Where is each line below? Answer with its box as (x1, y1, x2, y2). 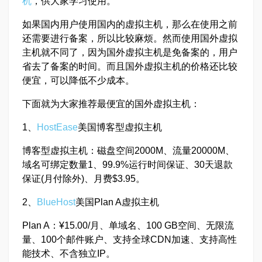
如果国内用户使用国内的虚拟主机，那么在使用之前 (22, 19, 237, 29)
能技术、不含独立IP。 (22, 249, 115, 258)
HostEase (37, 122, 78, 132)
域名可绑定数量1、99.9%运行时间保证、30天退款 (22, 160, 233, 170)
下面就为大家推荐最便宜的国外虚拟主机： (22, 99, 200, 109)
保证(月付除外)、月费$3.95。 (22, 174, 145, 184)
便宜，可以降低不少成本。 (22, 75, 135, 85)
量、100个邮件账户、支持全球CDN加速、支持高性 (22, 235, 237, 244)
